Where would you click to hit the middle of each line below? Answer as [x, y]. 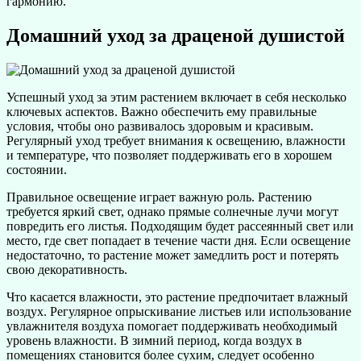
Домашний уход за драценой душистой [176, 36]
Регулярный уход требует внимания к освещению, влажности [176, 141]
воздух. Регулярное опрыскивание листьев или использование [179, 312]
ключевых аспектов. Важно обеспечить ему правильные [162, 112]
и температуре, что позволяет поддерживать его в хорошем [169, 156]
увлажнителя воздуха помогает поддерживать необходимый [172, 326]
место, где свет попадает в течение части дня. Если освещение [178, 241]
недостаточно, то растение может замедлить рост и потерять [172, 255]
